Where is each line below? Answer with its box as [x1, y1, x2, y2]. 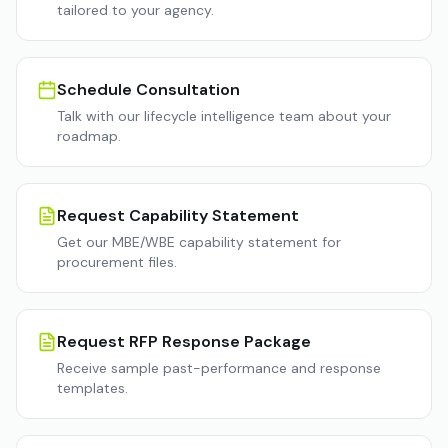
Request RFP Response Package [57, 331, 311, 352]
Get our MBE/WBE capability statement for [57, 233, 341, 251]
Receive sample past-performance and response [57, 359, 381, 377]
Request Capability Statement [57, 205, 299, 226]
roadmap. [57, 127, 121, 145]
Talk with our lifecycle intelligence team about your [57, 107, 391, 125]
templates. [57, 379, 128, 397]
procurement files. [57, 253, 177, 271]
